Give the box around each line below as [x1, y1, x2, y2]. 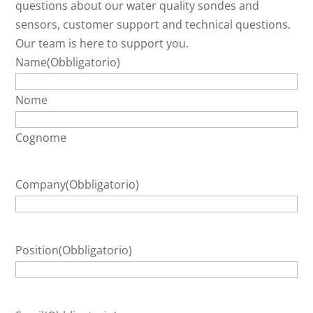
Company [15, 177, 66, 193]
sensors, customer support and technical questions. [15, 17, 291, 33]
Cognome [15, 130, 67, 146]
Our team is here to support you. [15, 36, 189, 52]
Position [15, 242, 59, 259]
